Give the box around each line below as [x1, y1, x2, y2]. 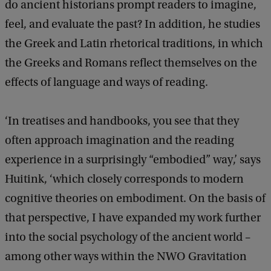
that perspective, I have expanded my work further [5, 211, 261, 225]
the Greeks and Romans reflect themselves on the [5, 56, 257, 70]
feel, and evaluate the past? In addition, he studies [5, 18, 260, 31]
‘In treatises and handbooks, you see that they [5, 114, 239, 128]
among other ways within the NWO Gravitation [5, 250, 247, 264]
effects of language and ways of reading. [5, 76, 208, 90]
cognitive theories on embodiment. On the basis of [5, 192, 266, 206]
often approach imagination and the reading [5, 134, 234, 148]
